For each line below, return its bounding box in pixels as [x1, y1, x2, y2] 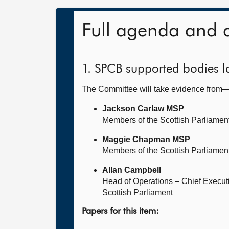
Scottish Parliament [102, 188, 173, 197]
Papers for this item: [82, 207, 159, 216]
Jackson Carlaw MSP [102, 104, 184, 113]
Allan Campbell [102, 166, 161, 174]
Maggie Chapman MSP [102, 135, 190, 144]
